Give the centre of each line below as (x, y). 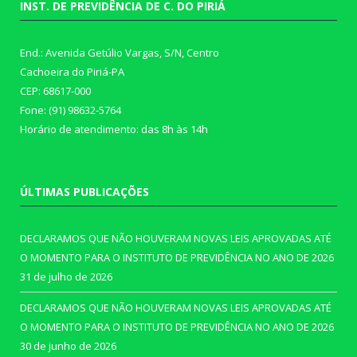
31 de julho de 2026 (66, 277)
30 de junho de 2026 (68, 346)
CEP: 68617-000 (55, 91)
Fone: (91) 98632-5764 (71, 110)
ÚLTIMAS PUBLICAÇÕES (84, 192)
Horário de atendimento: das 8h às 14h (114, 129)
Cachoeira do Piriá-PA (72, 72)
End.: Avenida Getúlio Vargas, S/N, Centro (120, 53)
